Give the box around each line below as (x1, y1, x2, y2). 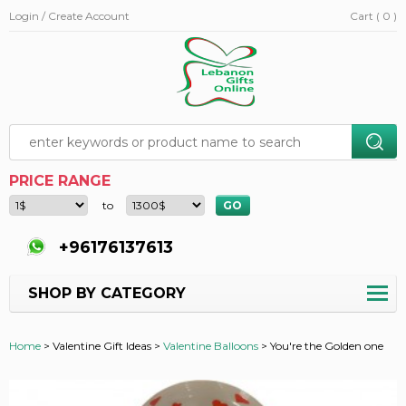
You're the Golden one (270, 338, 383, 353)
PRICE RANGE (9, 171, 111, 189)
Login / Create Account (9, 9, 130, 23)
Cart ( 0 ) (350, 9, 397, 23)
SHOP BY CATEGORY (28, 284, 186, 302)
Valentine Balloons (163, 338, 258, 353)
